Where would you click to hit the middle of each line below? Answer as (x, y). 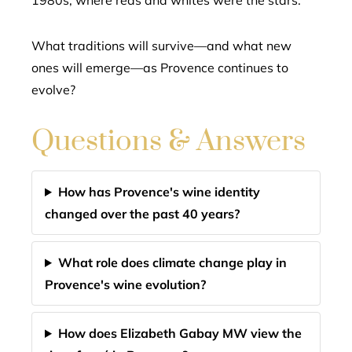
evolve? (53, 90)
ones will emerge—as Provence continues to (160, 68)
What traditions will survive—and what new (161, 46)
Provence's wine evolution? (125, 284)
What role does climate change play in (172, 262)
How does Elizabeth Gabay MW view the (180, 333)
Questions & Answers (169, 141)
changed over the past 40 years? (142, 214)
